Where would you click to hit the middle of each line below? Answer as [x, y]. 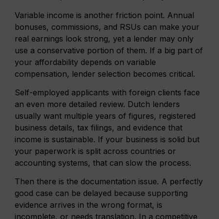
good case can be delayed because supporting [101, 193]
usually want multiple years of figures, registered [105, 116]
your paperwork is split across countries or [95, 151]
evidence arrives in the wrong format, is [88, 205]
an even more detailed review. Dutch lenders [97, 104]
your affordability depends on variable [85, 62]
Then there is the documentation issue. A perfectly [109, 182]
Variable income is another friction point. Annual [104, 15]
